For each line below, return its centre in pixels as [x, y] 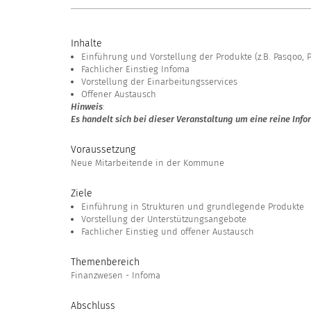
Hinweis [87, 107]
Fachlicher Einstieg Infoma [135, 69]
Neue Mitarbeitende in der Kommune [148, 163]
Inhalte [86, 43]
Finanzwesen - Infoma [116, 275]
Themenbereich [105, 262]
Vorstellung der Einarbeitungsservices [159, 82]
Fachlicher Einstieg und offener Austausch [168, 232]
